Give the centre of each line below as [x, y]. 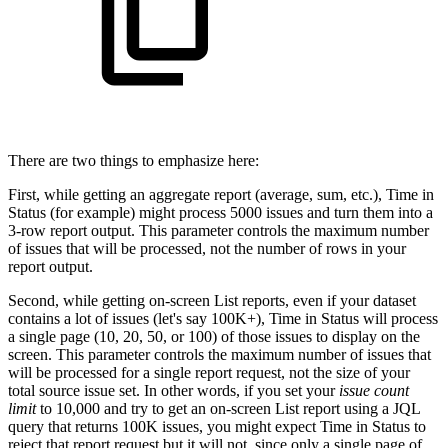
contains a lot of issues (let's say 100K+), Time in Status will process [223, 318]
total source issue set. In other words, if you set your [173, 390]
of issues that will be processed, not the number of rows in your [207, 248]
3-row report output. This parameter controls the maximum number [218, 230]
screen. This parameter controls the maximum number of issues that [219, 354]
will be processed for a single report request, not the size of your [209, 372]
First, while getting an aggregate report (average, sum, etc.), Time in [221, 194]
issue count [374, 390]
